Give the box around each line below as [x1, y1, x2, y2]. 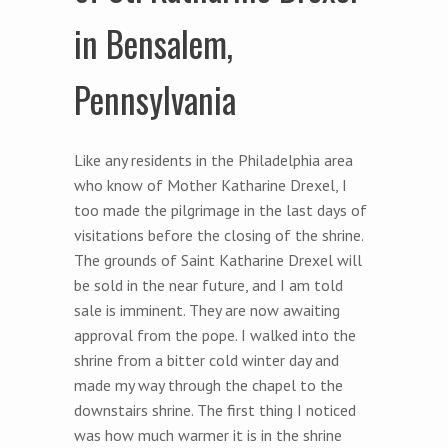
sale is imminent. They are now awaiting [74, 299, 340, 320]
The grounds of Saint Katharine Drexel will [74, 249, 362, 270]
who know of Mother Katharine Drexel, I [74, 174, 347, 195]
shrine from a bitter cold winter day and [74, 349, 339, 370]
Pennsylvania [74, 72, 236, 125]
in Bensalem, [74, 16, 233, 69]
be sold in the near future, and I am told [74, 274, 343, 295]
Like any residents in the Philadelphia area [74, 149, 353, 170]
